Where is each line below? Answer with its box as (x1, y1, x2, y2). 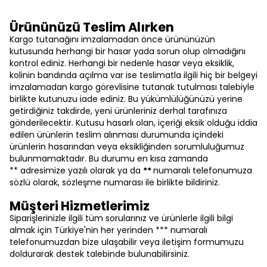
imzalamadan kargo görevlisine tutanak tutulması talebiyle (10, 81, 254, 93)
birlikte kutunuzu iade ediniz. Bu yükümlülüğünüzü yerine (10, 93, 243, 105)
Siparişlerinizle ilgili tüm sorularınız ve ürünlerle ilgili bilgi (10, 212, 233, 224)
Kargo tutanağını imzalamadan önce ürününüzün (10, 33, 215, 45)
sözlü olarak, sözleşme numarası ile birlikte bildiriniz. (10, 176, 220, 188)
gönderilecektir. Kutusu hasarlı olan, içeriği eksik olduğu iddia (10, 117, 257, 129)
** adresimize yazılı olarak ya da (10, 164, 143, 176)
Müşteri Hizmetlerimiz (10, 197, 150, 215)
